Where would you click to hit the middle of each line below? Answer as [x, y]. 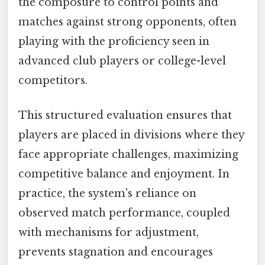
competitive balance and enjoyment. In [124, 174]
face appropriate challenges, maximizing [128, 155]
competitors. [53, 81]
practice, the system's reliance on [107, 194]
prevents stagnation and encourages [116, 252]
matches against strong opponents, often [127, 22]
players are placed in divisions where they [131, 135]
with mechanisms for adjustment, [109, 233]
